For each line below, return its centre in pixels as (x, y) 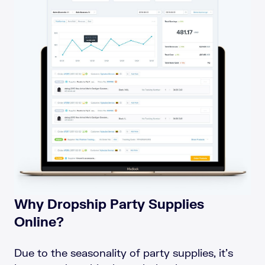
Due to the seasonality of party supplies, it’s (124, 253)
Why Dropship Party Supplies (109, 204)
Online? (39, 222)
